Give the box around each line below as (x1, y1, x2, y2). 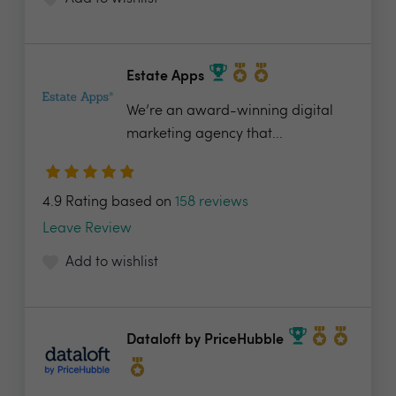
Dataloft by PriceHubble (126, 333, 284, 348)
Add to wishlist (65, 255, 158, 270)
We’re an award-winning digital (126, 104, 333, 118)
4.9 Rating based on (42, 195, 175, 209)
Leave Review (42, 222, 132, 236)
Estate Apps (126, 70, 204, 85)
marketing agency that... (126, 127, 283, 141)
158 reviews (175, 195, 248, 209)
